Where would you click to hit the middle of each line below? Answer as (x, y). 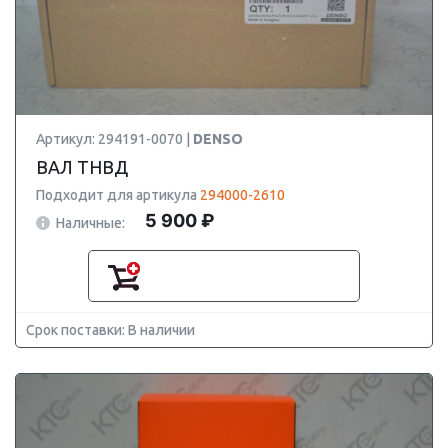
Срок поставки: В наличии (110, 330)
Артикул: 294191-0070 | (114, 139)
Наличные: (90, 222)
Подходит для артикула (118, 195)
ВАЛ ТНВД (82, 167)
